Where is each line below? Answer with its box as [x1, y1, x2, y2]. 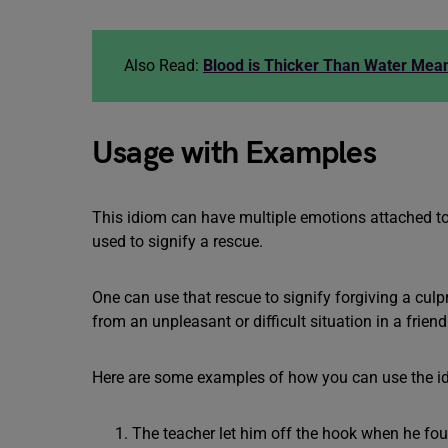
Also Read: [124, 56, 199, 75]
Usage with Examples [92, 134, 376, 173]
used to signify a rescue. [92, 232, 267, 251]
